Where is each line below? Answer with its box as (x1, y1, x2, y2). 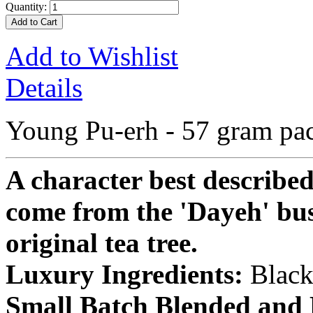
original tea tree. (6, 228, 198, 258)
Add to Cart (11, 17, 57, 27)
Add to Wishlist (6, 41, 178, 71)
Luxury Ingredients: (6, 259, 250, 289)
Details (6, 73, 82, 103)
